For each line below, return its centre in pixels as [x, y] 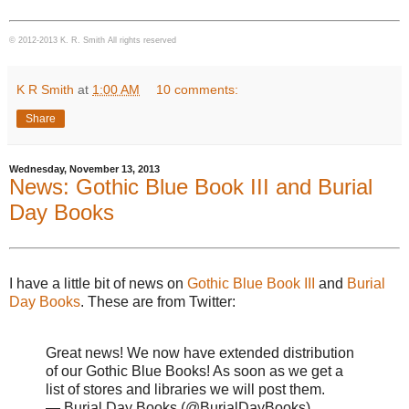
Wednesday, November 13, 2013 [84, 169]
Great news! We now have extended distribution [200, 352]
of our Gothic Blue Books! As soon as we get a [194, 371]
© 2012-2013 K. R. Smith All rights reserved [93, 41]
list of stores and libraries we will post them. [185, 389]
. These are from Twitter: [158, 301]
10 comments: [198, 90]
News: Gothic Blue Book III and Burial [191, 187]
